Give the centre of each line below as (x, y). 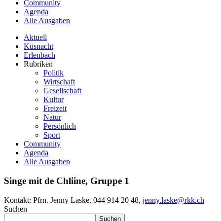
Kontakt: (18, 200)
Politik (54, 73)
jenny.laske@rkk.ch (173, 200)
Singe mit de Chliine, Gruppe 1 (67, 181)
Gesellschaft (62, 91)
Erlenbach (39, 55)
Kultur (54, 100)
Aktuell (35, 37)
